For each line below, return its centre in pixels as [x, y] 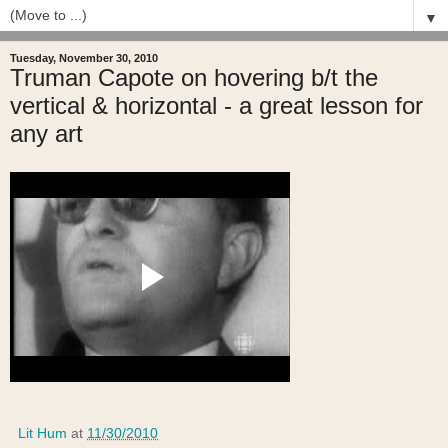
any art [46, 134]
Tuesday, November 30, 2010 [84, 58]
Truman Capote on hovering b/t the [194, 78]
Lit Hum [42, 433]
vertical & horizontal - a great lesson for [216, 106]
